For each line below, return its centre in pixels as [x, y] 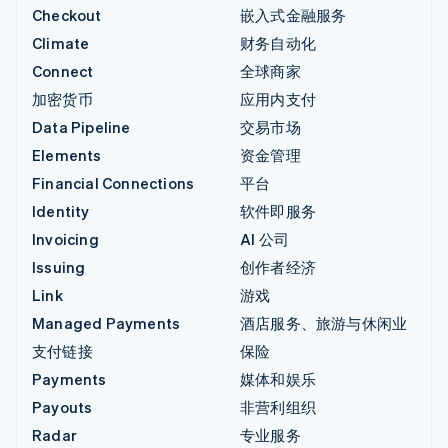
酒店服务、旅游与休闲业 [324, 323]
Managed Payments [106, 323]
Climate [61, 43]
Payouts [62, 407]
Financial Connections [113, 183]
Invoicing [65, 239]
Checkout [67, 15]
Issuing [59, 267]
